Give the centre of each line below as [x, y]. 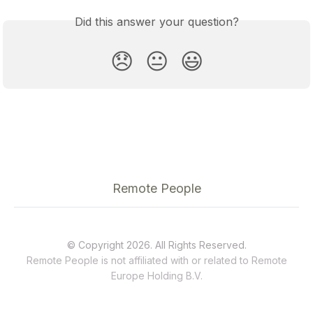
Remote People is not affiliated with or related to [139, 260]
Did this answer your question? [156, 22]
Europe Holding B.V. [156, 276]
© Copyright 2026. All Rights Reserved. [156, 245]
